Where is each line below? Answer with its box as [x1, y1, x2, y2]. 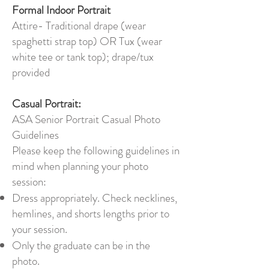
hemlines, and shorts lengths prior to [12, 205, 169, 222]
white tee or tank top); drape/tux [12, 49, 154, 65]
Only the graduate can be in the [12, 237, 150, 253]
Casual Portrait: [12, 95, 83, 112]
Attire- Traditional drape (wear [12, 17, 146, 34]
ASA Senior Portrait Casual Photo [12, 111, 160, 127]
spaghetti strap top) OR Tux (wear [12, 33, 162, 49]
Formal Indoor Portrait [12, 2, 110, 18]
